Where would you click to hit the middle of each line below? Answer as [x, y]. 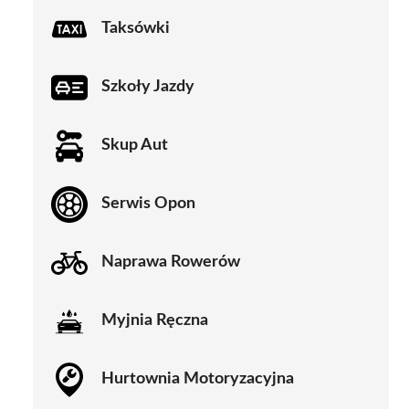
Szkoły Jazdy [148, 87]
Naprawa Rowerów [171, 262]
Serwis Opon [148, 204]
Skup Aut [135, 146]
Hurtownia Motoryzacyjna [198, 379]
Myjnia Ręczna [155, 321]
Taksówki [136, 29]
